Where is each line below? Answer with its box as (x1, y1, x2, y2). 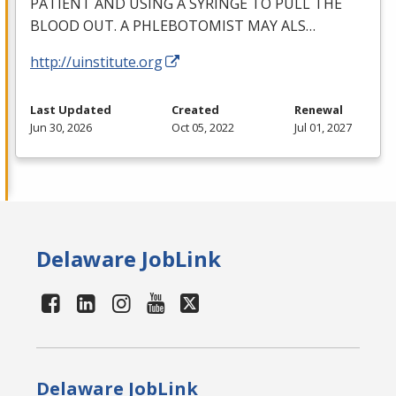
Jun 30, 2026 (30, 119, 92, 136)
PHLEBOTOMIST (133, 16, 244, 36)
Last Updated (30, 102, 111, 118)
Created (171, 102, 219, 118)
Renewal (294, 102, 343, 118)
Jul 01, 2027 (294, 119, 352, 136)
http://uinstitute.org (30, 52, 163, 72)
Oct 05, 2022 (171, 119, 234, 136)
